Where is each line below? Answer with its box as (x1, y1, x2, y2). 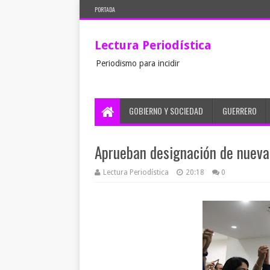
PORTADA (95, 5, 115, 14)
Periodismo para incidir (96, 58, 180, 68)
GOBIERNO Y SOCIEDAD (129, 104, 203, 117)
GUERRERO (222, 104, 257, 117)
